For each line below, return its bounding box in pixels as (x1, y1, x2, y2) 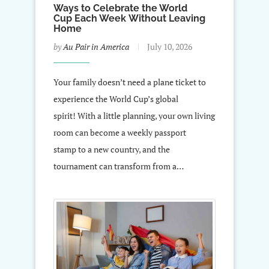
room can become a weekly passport (53, 127, 186, 139)
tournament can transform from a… (53, 160, 184, 172)
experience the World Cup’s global (53, 93, 178, 105)
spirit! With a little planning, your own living (53, 110, 215, 122)
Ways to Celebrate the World (53, 2, 187, 14)
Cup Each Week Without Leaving (53, 13, 205, 25)
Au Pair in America (63, 41, 129, 53)
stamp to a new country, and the (53, 144, 170, 156)
